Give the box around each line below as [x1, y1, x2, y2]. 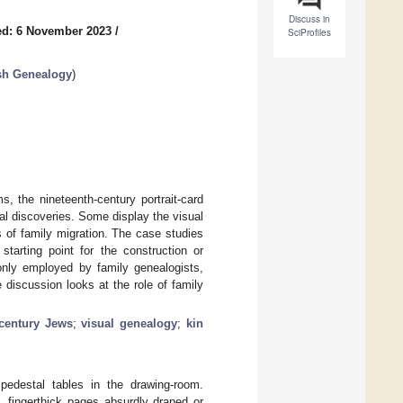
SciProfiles [288, 26, 331, 40]
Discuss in [289, 13, 330, 26]
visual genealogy [81, 316, 178, 330]
